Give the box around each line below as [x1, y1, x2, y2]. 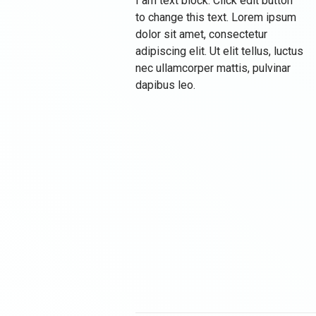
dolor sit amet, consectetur [135, 27, 267, 41]
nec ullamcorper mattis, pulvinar [135, 61, 291, 75]
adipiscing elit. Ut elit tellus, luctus [135, 44, 303, 58]
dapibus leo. [135, 78, 195, 92]
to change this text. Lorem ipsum [135, 10, 296, 24]
